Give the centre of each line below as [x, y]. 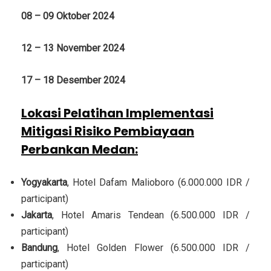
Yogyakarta [44, 182]
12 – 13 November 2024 [73, 48]
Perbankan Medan [78, 149]
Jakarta [37, 215]
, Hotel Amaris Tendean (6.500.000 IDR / [151, 215]
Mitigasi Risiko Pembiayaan [108, 131]
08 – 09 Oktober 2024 [68, 16]
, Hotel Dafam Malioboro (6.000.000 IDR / [158, 182]
